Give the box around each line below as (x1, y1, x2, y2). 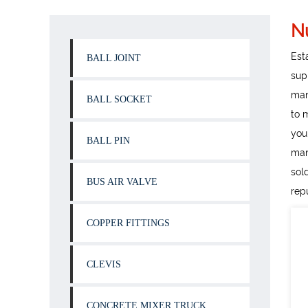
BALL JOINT (87, 53, 141, 63)
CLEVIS (87, 259, 121, 269)
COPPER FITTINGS (87, 218, 170, 228)
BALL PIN (87, 135, 130, 146)
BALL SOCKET (87, 94, 152, 104)
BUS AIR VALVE (87, 177, 157, 187)
